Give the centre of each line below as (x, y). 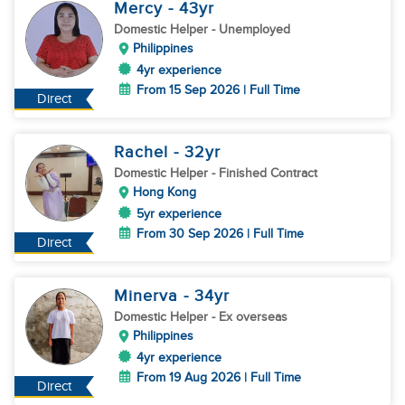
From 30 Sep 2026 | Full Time (220, 234)
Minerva (149, 296)
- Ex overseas (250, 317)
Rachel (144, 152)
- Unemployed (251, 29)
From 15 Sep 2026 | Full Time (218, 90)
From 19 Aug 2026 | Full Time (219, 377)
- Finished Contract (264, 173)
